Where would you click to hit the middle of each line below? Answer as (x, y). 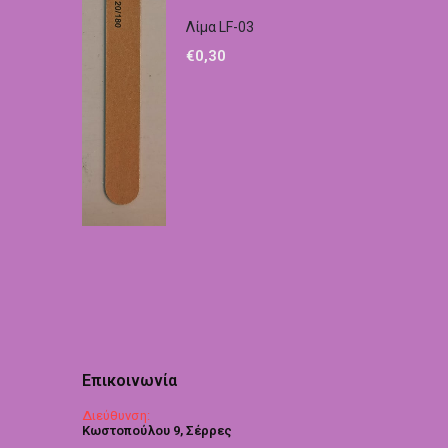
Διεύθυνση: (116, 416)
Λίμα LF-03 (220, 27)
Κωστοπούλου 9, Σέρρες (157, 431)
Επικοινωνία (129, 381)
